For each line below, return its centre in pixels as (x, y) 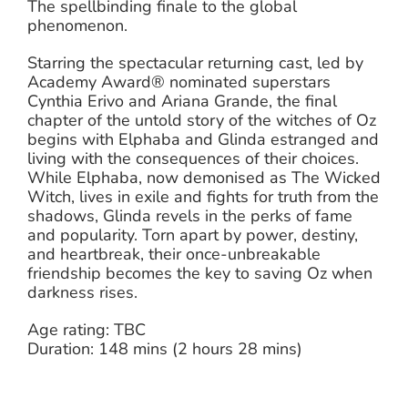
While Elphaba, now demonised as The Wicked (204, 177)
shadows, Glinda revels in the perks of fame (190, 215)
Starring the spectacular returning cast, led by (196, 62)
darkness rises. (82, 292)
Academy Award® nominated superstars (179, 82)
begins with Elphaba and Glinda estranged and (203, 139)
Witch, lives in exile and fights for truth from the (203, 196)
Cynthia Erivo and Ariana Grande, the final (182, 101)
